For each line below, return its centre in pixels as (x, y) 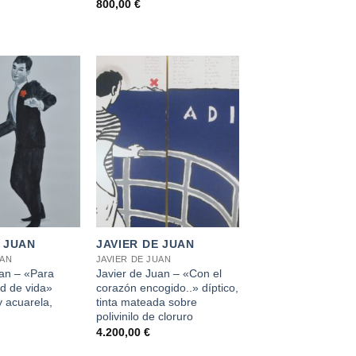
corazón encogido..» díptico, (167, 287)
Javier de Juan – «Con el (159, 273)
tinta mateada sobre (146, 302)
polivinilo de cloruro (144, 316)
